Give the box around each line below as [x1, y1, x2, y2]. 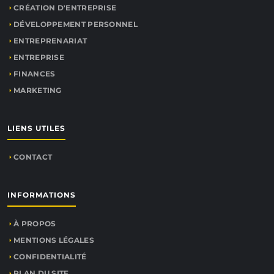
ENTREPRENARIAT [13, 36, 87, 46]
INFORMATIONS [7, 190, 76, 200]
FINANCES [13, 69, 56, 79]
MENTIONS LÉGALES [13, 235, 94, 245]
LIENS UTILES [7, 124, 65, 133]
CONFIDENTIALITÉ [13, 252, 87, 262]
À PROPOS [13, 219, 56, 229]
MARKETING [13, 86, 62, 95]
